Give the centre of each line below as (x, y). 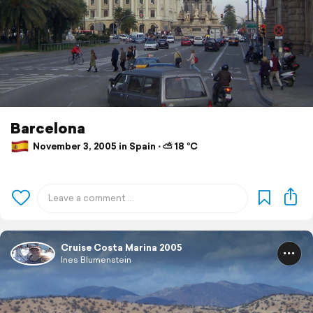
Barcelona (48, 128)
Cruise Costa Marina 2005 (122, 247)
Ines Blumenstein (96, 259)
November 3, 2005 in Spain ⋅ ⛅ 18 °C (114, 147)
